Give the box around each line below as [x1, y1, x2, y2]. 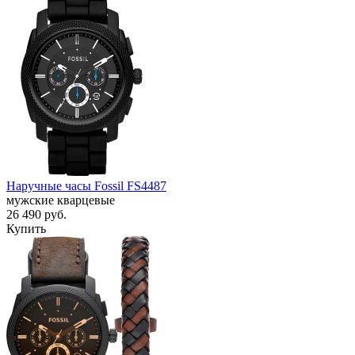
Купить [6, 221, 46, 235]
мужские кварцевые [6, 193, 115, 207]
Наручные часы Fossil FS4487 [6, 178, 166, 193]
